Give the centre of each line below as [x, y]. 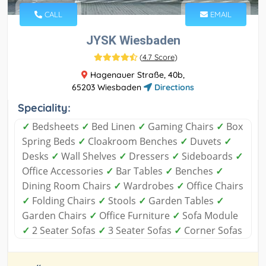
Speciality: [44, 108]
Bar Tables [139, 171]
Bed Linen [113, 127]
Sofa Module [209, 216]
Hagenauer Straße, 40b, [136, 75]
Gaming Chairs [181, 127]
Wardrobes [149, 186]
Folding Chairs [64, 201]
